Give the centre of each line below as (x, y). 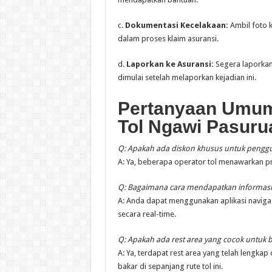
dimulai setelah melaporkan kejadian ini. (187, 78)
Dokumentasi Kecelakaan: (176, 25)
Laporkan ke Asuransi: (170, 64)
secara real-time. (147, 214)
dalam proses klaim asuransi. (168, 39)
